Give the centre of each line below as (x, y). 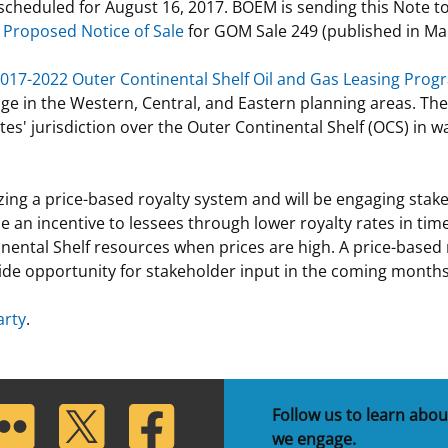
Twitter (84, 415)
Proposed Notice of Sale (93, 31)
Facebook (164, 415)
